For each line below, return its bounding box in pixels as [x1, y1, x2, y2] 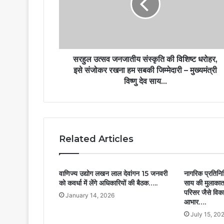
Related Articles [59, 133, 133, 145]
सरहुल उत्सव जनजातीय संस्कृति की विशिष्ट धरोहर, [73, 54, 217, 64]
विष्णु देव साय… [123, 76, 167, 86]
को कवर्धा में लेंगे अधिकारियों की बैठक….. [59, 178, 157, 188]
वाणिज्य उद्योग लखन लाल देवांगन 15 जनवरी [59, 169, 167, 178]
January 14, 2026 [65, 191, 114, 199]
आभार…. [183, 197, 206, 207]
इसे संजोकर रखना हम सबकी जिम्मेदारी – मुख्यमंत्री [73, 65, 217, 75]
